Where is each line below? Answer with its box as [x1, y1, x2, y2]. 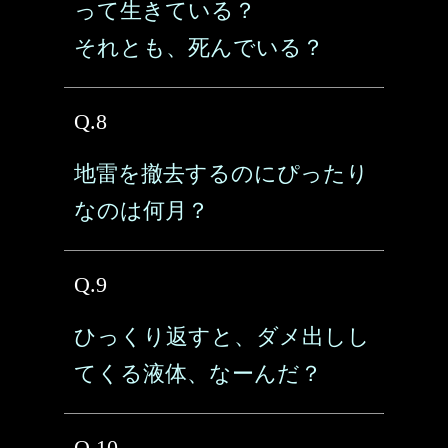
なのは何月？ [74, 198, 209, 223]
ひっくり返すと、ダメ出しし [74, 324, 370, 349]
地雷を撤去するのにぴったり [74, 161, 369, 186]
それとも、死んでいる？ [74, 35, 324, 60]
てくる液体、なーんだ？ [74, 361, 322, 386]
